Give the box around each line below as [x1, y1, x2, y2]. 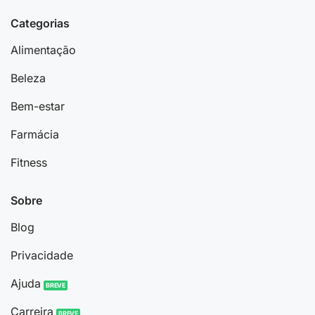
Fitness [10, 155, 47, 169]
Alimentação [10, 42, 76, 57]
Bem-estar [10, 98, 65, 113]
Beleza [10, 70, 46, 85]
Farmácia [10, 127, 59, 141]
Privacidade [10, 248, 73, 263]
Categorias [10, 15, 70, 30]
